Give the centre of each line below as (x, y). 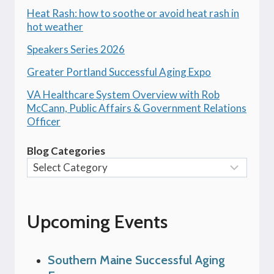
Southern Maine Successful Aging (136, 260)
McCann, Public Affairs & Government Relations (137, 108)
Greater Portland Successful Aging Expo (119, 72)
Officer (44, 121)
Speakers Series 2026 (76, 49)
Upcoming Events (97, 222)
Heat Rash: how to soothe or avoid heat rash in (133, 13)
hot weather (55, 26)
